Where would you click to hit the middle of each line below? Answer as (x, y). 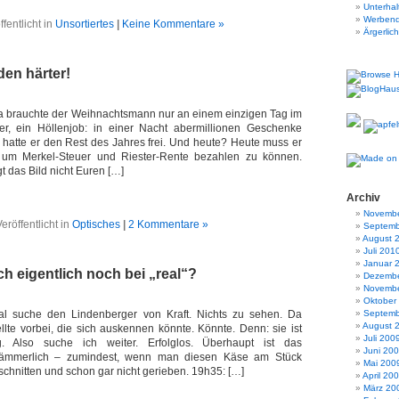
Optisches (96, 224)
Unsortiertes (85, 24)
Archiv (363, 198)
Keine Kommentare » (173, 24)
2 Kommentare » (168, 224)
